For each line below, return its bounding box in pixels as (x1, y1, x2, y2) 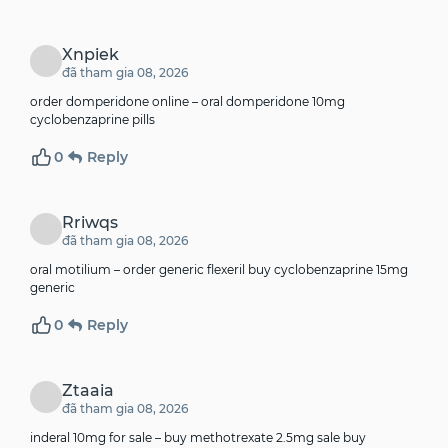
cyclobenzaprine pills (30, 112, 155, 128)
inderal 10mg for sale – (30, 430, 164, 446)
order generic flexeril (123, 262, 245, 278)
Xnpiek (62, 45, 119, 65)
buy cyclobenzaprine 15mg (245, 262, 408, 278)
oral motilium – (30, 262, 123, 278)
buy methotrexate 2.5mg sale (164, 430, 340, 446)
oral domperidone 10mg (201, 94, 345, 110)
